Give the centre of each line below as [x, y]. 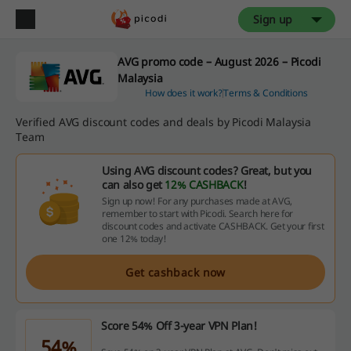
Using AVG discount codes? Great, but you [207, 170]
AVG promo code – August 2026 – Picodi [219, 62]
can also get [134, 185]
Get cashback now [175, 272]
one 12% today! [134, 239]
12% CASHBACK [204, 185]
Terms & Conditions [266, 93]
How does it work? [184, 93]
